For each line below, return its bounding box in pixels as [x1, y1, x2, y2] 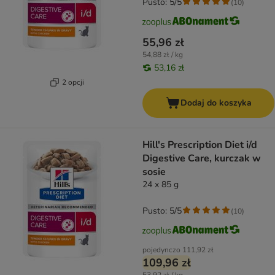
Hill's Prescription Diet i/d [142, 138, 257, 152]
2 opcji [61, 77, 84, 87]
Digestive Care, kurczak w [142, 152, 261, 166]
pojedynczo [142, 245, 180, 255]
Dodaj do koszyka [180, 97, 252, 109]
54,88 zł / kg [142, 50, 183, 60]
